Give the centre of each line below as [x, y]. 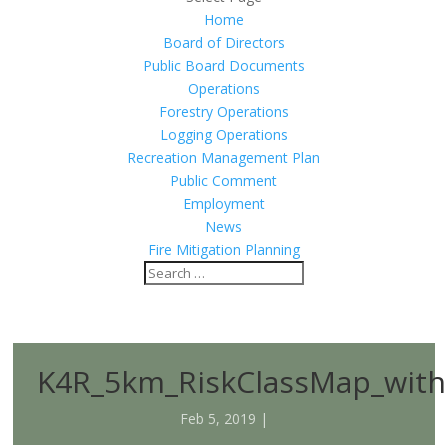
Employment [223, 203]
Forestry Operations [223, 111]
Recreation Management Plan [224, 157]
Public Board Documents [223, 65]
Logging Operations [223, 134]
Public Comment [224, 180]
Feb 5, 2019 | [223, 418]
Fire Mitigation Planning [223, 249]
